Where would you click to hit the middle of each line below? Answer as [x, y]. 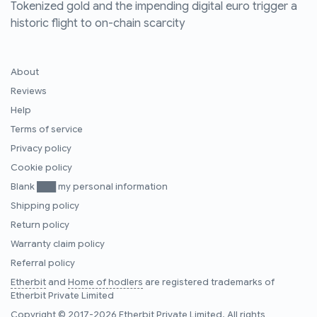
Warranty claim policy [58, 244]
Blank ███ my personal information [89, 187]
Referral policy [43, 264]
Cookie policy [41, 168]
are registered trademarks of [209, 283]
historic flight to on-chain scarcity [98, 24]
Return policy [40, 225]
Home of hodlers [105, 283]
